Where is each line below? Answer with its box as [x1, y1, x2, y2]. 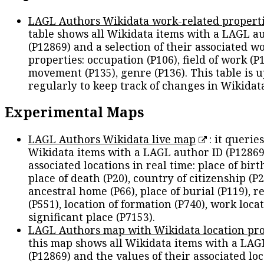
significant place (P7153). [28, 210, 155, 225]
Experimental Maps [5, 102, 144, 121]
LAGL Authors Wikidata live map [28, 132, 196, 147]
